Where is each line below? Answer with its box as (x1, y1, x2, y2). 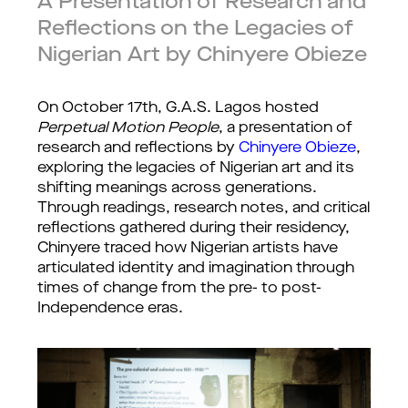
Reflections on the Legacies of (37, 19, 353, 39)
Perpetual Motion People (37, 121, 219, 136)
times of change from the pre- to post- (37, 281, 321, 296)
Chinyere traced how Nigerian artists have (37, 241, 338, 256)
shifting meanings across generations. (37, 181, 317, 196)
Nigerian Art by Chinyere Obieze (37, 46, 367, 66)
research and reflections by (37, 141, 239, 156)
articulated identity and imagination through (37, 261, 354, 276)
